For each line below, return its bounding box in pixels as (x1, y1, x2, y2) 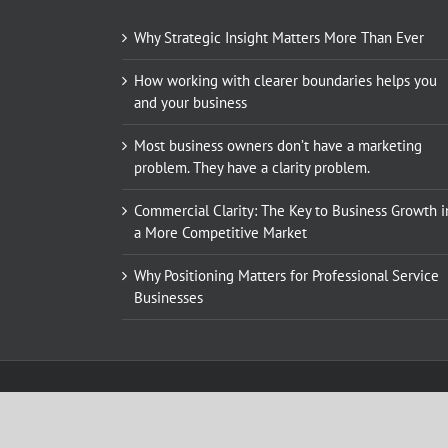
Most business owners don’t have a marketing (134, 136, 422, 156)
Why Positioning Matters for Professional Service (134, 266, 439, 286)
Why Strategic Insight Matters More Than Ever (134, 28, 424, 48)
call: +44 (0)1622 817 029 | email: (122, 410, 302, 426)
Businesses (134, 288, 203, 308)
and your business (134, 93, 247, 113)
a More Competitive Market (134, 223, 307, 243)
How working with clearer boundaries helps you (134, 71, 437, 91)
